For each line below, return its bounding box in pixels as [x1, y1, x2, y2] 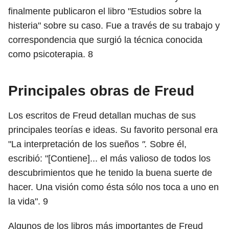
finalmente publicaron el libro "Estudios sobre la [8, 6, 201, 16]
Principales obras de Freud [8, 83, 194, 99]
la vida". [8, 196, 43, 207]
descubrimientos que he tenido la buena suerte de [8, 168, 212, 178]
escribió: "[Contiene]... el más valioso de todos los [8, 153, 211, 164]
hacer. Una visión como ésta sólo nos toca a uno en [8, 182, 219, 192]
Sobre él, [150, 139, 187, 149]
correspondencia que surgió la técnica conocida [8, 35, 202, 45]
